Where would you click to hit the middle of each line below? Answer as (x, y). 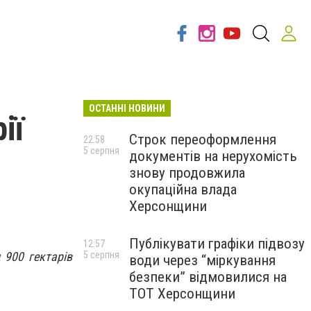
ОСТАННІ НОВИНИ (127, 108)
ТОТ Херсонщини (182, 294)
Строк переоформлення (203, 140)
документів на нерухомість (213, 156)
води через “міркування (202, 260)
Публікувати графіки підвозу (217, 244)
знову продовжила (187, 173)
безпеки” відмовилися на (208, 277)
